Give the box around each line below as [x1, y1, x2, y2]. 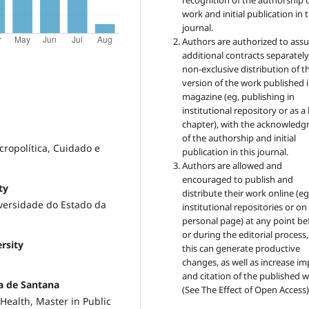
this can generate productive [182, 242, 301, 255]
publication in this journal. [182, 146, 289, 159]
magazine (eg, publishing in [182, 90, 295, 103]
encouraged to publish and [182, 173, 294, 186]
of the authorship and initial [182, 132, 297, 145]
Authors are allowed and [182, 159, 283, 172]
